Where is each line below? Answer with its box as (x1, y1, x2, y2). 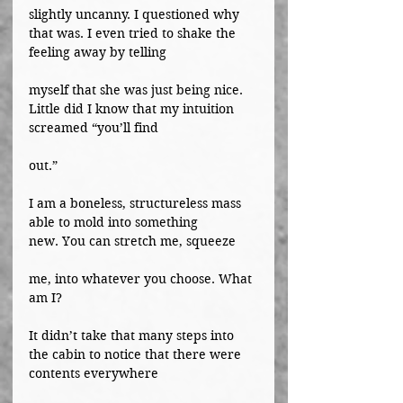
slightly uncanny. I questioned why (29, 6, 243, 22)
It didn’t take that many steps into (29, 327, 237, 344)
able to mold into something (29, 214, 201, 230)
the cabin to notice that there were (29, 346, 245, 363)
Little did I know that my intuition (29, 101, 237, 117)
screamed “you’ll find (29, 120, 158, 136)
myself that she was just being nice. (29, 82, 246, 98)
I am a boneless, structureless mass (29, 195, 245, 211)
